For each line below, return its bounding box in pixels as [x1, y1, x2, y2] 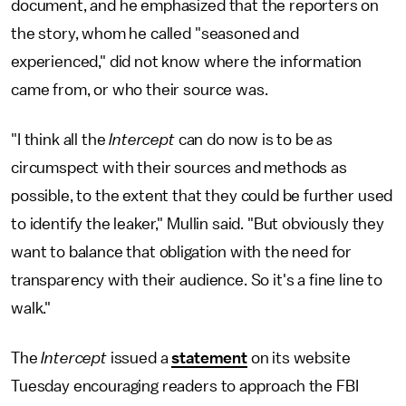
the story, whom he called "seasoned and [11, 25, 299, 42]
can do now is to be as [174, 131, 333, 148]
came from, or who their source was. [11, 82, 268, 98]
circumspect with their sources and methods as [11, 159, 347, 176]
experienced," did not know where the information [11, 53, 362, 70]
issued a [106, 350, 172, 366]
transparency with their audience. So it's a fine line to [11, 272, 383, 288]
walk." [11, 300, 52, 316]
